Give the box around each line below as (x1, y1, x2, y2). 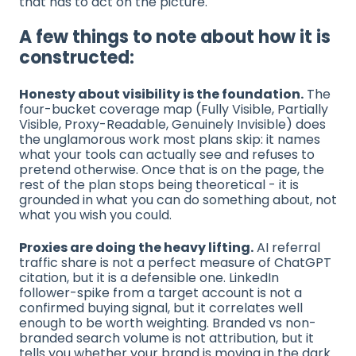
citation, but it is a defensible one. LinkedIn (19, 268, 279, 287)
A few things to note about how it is (19, 25, 331, 50)
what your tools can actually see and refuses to (19, 145, 315, 164)
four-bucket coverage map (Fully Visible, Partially (19, 99, 328, 118)
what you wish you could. (19, 205, 172, 224)
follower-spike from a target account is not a (19, 283, 302, 302)
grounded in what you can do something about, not (19, 190, 337, 209)
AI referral (253, 238, 320, 257)
